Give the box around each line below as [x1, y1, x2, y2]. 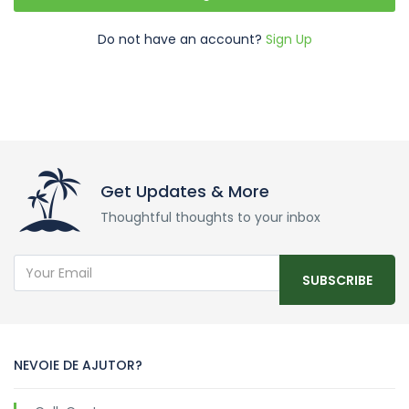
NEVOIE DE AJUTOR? [14, 356, 142, 374]
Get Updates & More [100, 180, 269, 203]
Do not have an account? [97, 30, 266, 48]
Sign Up [265, 30, 312, 48]
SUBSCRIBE [302, 271, 372, 289]
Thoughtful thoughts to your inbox [100, 208, 320, 226]
